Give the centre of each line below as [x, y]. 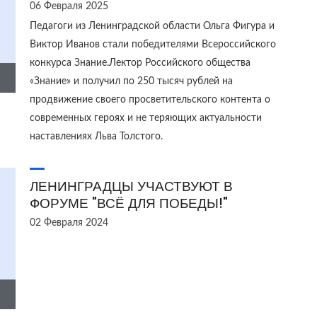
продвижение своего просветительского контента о [150, 100]
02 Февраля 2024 [69, 223]
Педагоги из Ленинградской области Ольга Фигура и [152, 26]
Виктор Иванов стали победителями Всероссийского [152, 45]
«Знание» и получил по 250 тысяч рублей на [131, 81]
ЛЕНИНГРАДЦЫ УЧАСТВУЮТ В [131, 186]
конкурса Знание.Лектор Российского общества [140, 63]
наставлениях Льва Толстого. [96, 137]
